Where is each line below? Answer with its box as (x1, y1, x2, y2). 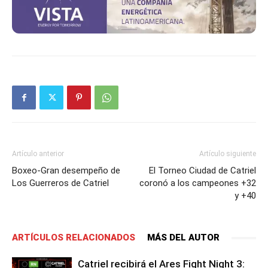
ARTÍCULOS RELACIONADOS (12, 232, 135, 243)
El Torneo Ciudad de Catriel (149, 165, 256, 176)
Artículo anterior (12, 150, 64, 159)
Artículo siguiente (199, 150, 256, 159)
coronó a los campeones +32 (139, 178, 256, 189)
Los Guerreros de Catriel (12, 178, 109, 189)
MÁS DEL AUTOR (147, 232, 220, 243)
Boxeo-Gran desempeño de (12, 165, 120, 176)
